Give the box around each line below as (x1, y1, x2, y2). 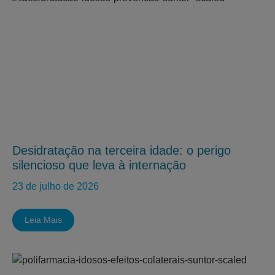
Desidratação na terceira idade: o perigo (12, 144, 231, 157)
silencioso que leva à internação (12, 158, 186, 172)
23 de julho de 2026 (12, 181, 99, 192)
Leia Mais (25, 215, 62, 225)
